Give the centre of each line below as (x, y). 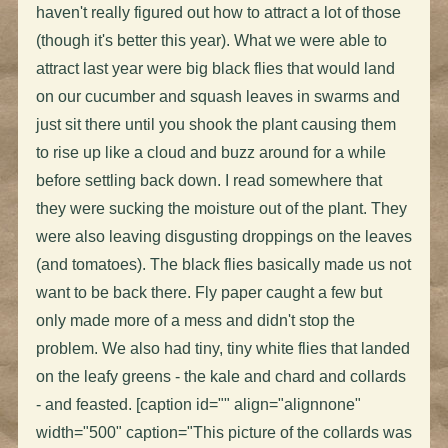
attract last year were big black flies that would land (215, 68)
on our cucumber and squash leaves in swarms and (217, 96)
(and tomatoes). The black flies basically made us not (223, 264)
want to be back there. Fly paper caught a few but (208, 292)
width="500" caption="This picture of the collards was (223, 432)
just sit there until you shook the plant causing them (215, 124)
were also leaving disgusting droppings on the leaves (223, 236)
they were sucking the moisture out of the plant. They (221, 208)
